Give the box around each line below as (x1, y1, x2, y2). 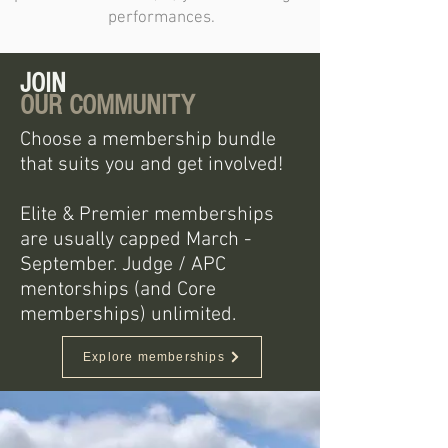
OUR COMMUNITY (20, 89, 194, 121)
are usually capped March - (20, 227, 251, 252)
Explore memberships (83, 349, 225, 364)
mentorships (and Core (20, 277, 216, 302)
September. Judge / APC (20, 252, 226, 277)
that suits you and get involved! (20, 152, 283, 177)
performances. (108, 7, 215, 28)
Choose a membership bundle (20, 127, 276, 152)
